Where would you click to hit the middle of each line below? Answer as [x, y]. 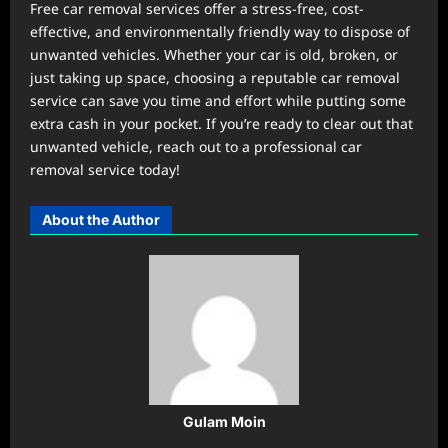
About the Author [101, 219]
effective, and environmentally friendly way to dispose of [220, 31]
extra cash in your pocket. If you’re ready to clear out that [221, 123]
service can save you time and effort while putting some [218, 100]
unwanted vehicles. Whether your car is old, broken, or [214, 54]
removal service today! [105, 169]
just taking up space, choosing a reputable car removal [215, 77]
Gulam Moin [224, 421]
